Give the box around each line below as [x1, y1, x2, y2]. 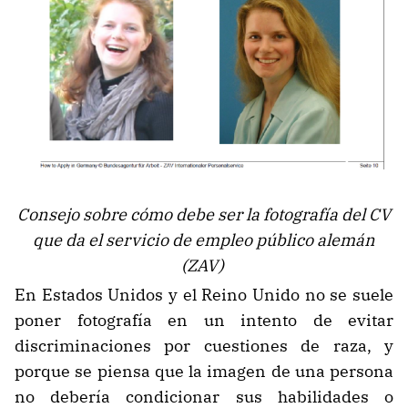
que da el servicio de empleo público [33, 229, 313, 251]
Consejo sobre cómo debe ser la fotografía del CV [17, 204, 391, 226]
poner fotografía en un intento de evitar [15, 310, 393, 331]
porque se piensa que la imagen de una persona [15, 361, 393, 382]
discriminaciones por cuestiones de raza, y [15, 335, 393, 357]
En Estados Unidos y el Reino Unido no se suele [15, 284, 393, 306]
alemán [313, 229, 375, 251]
